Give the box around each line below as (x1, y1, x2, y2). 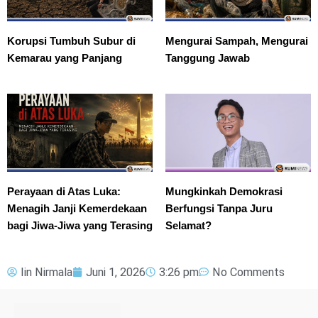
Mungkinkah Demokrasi (165, 185, 283, 197)
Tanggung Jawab (165, 51, 250, 64)
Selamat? (165, 219, 212, 231)
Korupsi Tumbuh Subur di (7, 34, 136, 47)
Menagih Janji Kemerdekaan (7, 202, 147, 214)
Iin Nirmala (21, 265, 72, 279)
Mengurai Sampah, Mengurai (165, 34, 308, 47)
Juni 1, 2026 (86, 265, 146, 279)
